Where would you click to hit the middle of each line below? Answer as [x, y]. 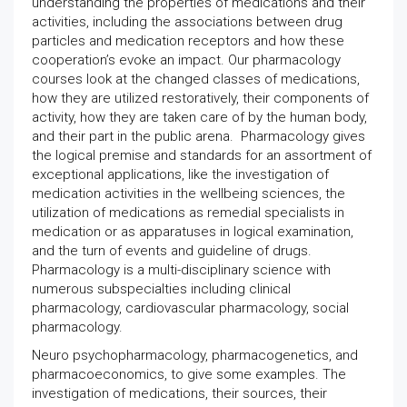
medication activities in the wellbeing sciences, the [189, 194]
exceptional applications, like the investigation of [180, 174]
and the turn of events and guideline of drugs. [172, 251]
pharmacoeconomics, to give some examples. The [189, 374]
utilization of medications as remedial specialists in [188, 213]
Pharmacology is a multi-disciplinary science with [181, 270]
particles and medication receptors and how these [188, 41]
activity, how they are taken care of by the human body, [199, 117]
